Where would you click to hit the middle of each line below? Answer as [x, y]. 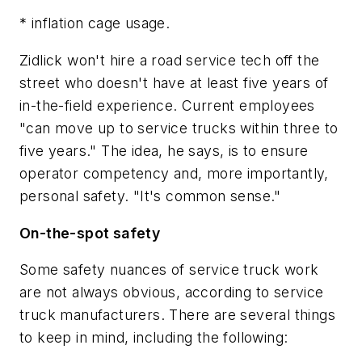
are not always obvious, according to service [172, 293]
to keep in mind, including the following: [154, 338]
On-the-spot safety [90, 233]
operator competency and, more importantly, [174, 173]
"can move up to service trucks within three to [179, 128]
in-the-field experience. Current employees [167, 105]
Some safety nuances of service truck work [169, 270]
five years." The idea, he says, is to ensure [164, 150]
